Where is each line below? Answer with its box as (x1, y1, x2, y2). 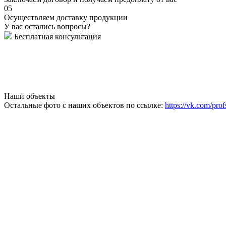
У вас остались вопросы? (4, 22, 90, 31)
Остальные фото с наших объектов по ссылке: (4, 101, 165, 110)
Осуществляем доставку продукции (4, 13, 128, 22)
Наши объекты (4, 92, 55, 101)
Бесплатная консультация (12, 32, 101, 41)
